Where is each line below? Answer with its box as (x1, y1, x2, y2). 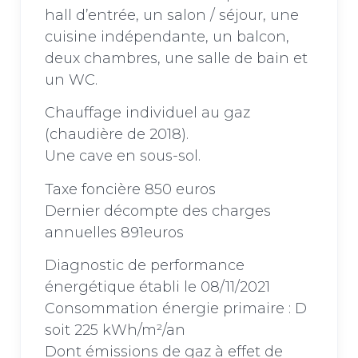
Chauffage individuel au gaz (45, 104, 250, 122)
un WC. (45, 70, 97, 89)
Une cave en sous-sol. (45, 147, 201, 165)
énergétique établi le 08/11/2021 (45, 277, 270, 296)
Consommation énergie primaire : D (45, 299, 307, 317)
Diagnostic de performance (45, 256, 245, 274)
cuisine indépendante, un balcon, (45, 27, 289, 46)
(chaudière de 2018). (45, 125, 189, 144)
